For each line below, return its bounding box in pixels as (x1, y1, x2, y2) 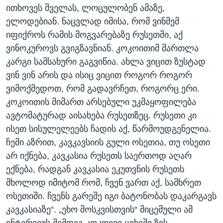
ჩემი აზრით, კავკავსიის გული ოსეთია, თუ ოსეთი (6, 137, 210, 148)
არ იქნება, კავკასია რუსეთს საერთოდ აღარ (6, 151, 192, 161)
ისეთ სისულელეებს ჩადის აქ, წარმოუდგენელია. (6, 124, 211, 134)
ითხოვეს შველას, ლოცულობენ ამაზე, (6, 3, 165, 13)
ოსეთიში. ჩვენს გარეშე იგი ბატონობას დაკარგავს (6, 191, 217, 202)
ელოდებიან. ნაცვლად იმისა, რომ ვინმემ (6, 16, 179, 27)
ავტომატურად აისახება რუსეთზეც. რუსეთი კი (6, 111, 197, 121)
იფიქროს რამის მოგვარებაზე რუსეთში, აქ (6, 30, 183, 40)
